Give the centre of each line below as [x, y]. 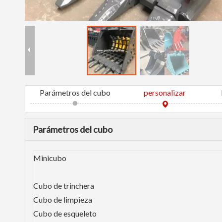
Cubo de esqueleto [65, 213]
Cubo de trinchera [64, 186]
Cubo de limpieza [63, 199]
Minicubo [50, 158]
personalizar [165, 92]
